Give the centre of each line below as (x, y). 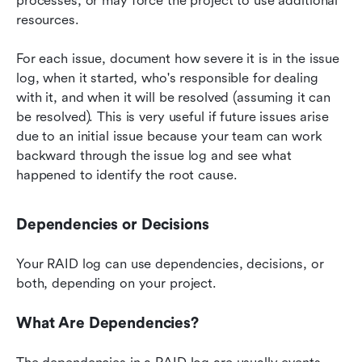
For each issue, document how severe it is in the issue (178, 58)
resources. (48, 19)
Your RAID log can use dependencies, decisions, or (170, 263)
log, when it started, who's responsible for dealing (167, 78)
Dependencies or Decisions (113, 224)
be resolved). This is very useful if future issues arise (173, 116)
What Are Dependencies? (107, 323)
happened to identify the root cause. (127, 175)
